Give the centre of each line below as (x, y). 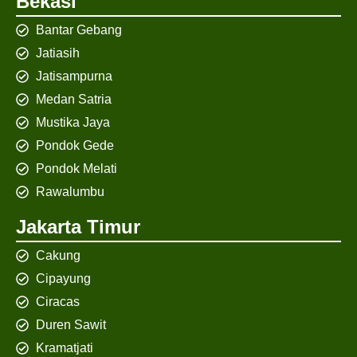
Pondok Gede (75, 146)
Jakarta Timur (78, 227)
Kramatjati (65, 348)
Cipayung (63, 279)
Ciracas (58, 302)
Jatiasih (58, 53)
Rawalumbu (70, 192)
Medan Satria (74, 100)
